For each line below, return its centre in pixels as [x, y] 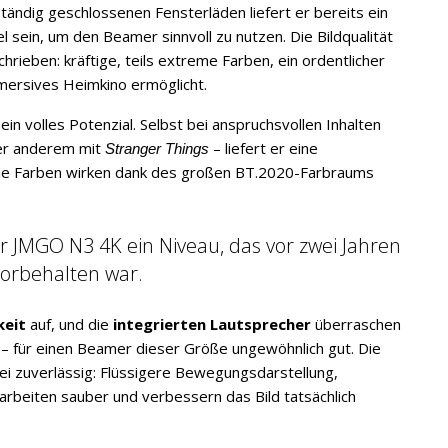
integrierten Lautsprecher [212, 324]
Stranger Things [157, 148]
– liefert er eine [263, 148]
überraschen [356, 324]
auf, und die [69, 324]
